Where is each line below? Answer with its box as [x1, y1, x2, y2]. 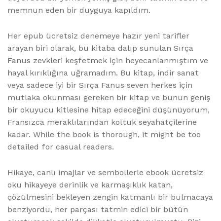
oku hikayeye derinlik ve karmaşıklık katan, [7, 180, 173, 189]
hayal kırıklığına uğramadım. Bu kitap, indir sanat [7, 68, 199, 77]
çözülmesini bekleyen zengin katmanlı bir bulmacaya [7, 192, 213, 202]
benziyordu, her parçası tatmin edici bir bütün [7, 204, 188, 214]
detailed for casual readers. [7, 142, 114, 151]
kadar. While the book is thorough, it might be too [7, 129, 201, 139]
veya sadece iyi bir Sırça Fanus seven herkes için [7, 80, 192, 90]
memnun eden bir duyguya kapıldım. [7, 5, 150, 15]
